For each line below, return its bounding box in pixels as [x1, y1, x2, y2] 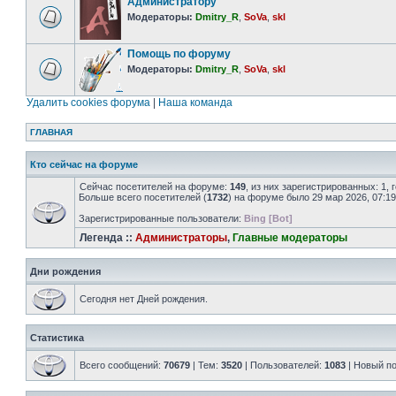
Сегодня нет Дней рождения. [80, 293, 208, 304]
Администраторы [135, 232, 227, 244]
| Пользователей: [242, 360, 324, 370]
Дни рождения [30, 266, 101, 277]
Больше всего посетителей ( [79, 192, 207, 202]
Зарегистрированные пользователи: [79, 213, 244, 224]
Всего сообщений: [80, 360, 164, 370]
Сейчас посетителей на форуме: [80, 181, 230, 192]
